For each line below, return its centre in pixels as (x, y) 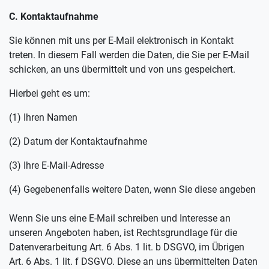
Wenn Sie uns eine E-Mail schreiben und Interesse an (120, 218)
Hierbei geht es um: (50, 93)
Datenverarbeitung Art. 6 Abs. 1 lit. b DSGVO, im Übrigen (127, 247)
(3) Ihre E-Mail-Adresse (56, 165)
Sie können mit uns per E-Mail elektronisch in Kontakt (121, 41)
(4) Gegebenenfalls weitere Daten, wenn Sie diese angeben (132, 189)
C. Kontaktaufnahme (54, 17)
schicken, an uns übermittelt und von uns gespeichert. (122, 69)
